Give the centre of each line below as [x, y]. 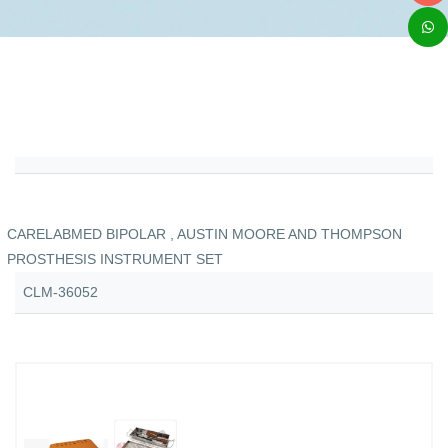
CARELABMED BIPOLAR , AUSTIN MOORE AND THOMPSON [204, 234]
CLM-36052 [60, 292]
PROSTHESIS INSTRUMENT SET [115, 259]
